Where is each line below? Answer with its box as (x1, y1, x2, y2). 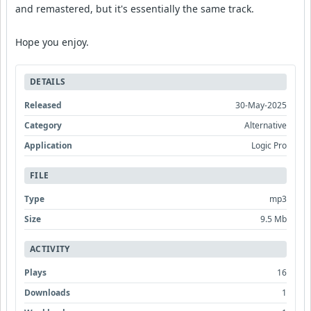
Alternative (244, 119, 287, 132)
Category (24, 119, 62, 132)
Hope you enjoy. (15, 35, 89, 49)
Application (24, 140, 72, 152)
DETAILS (30, 76, 66, 88)
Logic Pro (251, 140, 287, 152)
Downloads (24, 287, 70, 299)
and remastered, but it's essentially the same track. (15, 2, 254, 16)
